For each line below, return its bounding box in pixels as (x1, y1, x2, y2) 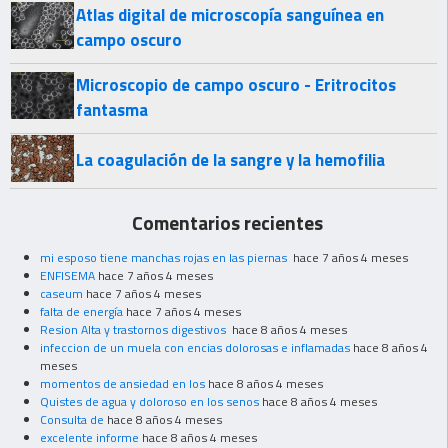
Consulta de (40, 409, 104, 429)
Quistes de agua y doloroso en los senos (40, 391, 259, 411)
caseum (40, 283, 83, 303)
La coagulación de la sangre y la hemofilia (76, 147, 385, 174)
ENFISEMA (40, 265, 95, 285)
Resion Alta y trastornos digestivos (40, 319, 229, 339)
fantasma (76, 97, 148, 124)
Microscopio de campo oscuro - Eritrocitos (76, 72, 396, 99)
